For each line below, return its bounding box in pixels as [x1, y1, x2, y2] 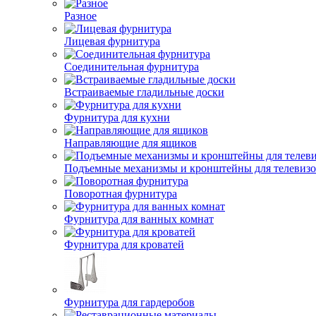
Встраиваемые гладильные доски [64, 86, 224, 98]
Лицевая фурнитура [64, 35, 160, 47]
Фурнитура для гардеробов [64, 296, 195, 308]
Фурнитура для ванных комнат [64, 213, 214, 225]
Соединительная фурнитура [64, 61, 199, 73]
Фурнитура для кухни [64, 111, 170, 123]
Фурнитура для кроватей [64, 238, 184, 250]
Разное [64, 10, 97, 22]
